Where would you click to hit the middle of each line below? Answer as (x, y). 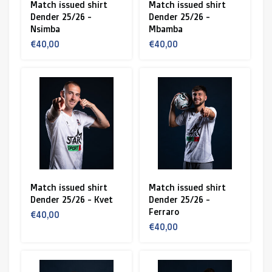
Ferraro (164, 212)
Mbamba (166, 29)
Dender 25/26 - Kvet (71, 199)
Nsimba (45, 29)
